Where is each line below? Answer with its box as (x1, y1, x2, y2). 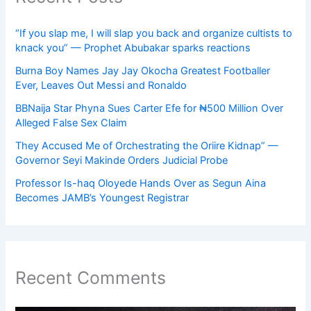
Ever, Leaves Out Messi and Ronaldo (15, 78, 187, 92)
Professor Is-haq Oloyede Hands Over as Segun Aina (15, 176, 267, 190)
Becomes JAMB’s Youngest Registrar (15, 191, 190, 204)
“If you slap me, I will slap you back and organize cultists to (15, 26, 293, 40)
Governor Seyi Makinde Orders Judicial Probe (15, 153, 228, 167)
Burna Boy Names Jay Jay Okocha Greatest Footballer (15, 64, 271, 77)
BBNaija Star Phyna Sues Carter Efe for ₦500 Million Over (15, 101, 284, 115)
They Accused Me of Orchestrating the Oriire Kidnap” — (15, 139, 279, 152)
